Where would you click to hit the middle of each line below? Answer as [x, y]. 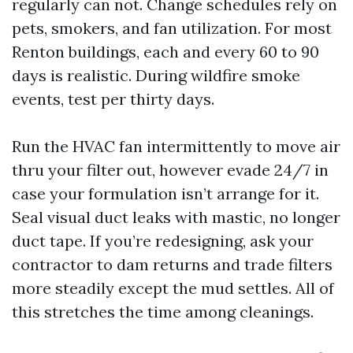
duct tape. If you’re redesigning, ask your [163, 241]
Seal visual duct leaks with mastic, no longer [176, 217]
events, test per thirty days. [113, 99]
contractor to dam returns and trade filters [172, 264]
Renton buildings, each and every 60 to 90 [165, 52]
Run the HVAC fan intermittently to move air [176, 146]
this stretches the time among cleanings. [163, 312]
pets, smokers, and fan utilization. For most [172, 28]
